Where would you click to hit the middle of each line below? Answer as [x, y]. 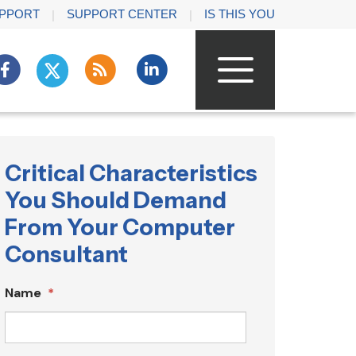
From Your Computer [120, 227]
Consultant [66, 254]
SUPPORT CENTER [122, 14]
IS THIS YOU [240, 14]
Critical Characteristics [131, 173]
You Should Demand [116, 200]
